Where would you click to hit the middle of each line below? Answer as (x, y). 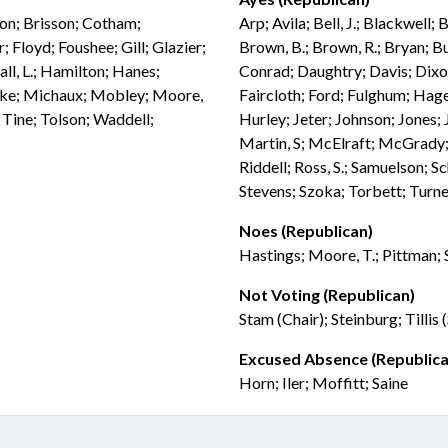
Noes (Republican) (306, 230)
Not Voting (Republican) (327, 294)
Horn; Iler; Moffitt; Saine (323, 382)
